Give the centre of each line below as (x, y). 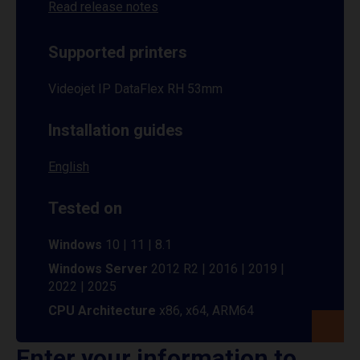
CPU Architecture (104, 311)
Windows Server (98, 269)
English (69, 167)
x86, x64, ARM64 (207, 311)
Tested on (85, 208)
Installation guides (116, 130)
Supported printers (118, 52)
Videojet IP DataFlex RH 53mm (135, 89)
